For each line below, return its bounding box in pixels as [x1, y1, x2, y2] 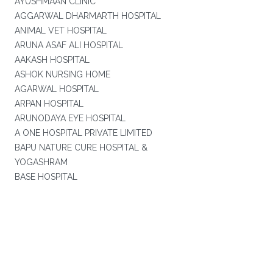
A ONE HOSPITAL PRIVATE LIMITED [14, 128, 152, 138]
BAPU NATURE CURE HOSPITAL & [14, 143, 147, 152]
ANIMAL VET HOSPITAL [14, 26, 107, 35]
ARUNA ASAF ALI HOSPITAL [14, 40, 123, 50]
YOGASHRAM [14, 157, 68, 167]
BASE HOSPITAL [14, 172, 77, 182]
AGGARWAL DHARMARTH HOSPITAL [14, 11, 161, 21]
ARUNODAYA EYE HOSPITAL [14, 113, 126, 123]
